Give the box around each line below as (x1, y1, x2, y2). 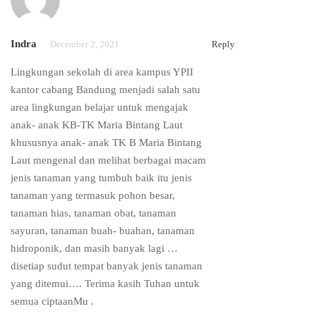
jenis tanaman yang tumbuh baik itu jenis (11, 172, 192, 184)
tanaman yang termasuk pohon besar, (11, 190, 175, 202)
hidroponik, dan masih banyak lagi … (11, 243, 178, 255)
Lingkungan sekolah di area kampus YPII (11, 66, 193, 78)
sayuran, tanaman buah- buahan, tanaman (11, 225, 195, 237)
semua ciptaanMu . (11, 296, 94, 308)
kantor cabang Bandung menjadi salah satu (11, 84, 200, 96)
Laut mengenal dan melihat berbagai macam (11, 154, 206, 166)
